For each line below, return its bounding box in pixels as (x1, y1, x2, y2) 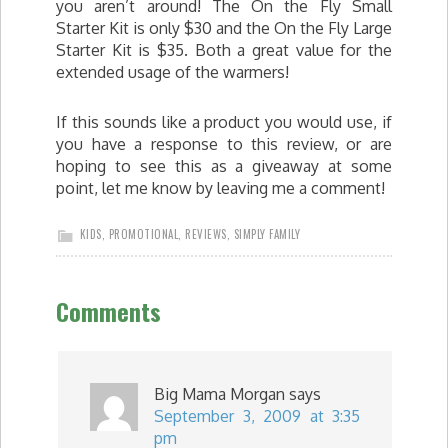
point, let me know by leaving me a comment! (56, 178, 385, 198)
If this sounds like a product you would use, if (56, 112, 392, 132)
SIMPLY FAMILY (233, 226, 300, 242)
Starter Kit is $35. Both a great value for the (56, 40, 392, 60)
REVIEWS (185, 226, 227, 242)
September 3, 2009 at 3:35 (154, 406, 360, 426)
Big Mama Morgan (154, 384, 285, 404)
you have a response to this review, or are (56, 134, 392, 154)
